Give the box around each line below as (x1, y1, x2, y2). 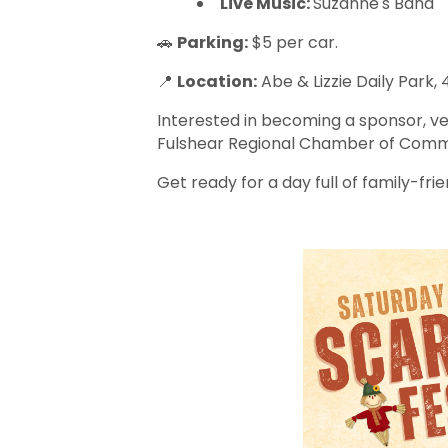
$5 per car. (248, 31, 338, 54)
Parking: (177, 31, 248, 54)
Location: (177, 70, 257, 93)
